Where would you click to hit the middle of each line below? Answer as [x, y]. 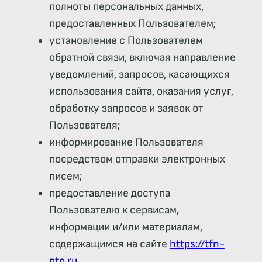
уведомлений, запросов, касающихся [139, 74]
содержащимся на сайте [109, 244]
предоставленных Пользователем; [132, 23]
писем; [65, 176]
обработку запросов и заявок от [126, 108]
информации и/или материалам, [125, 227]
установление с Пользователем [126, 40]
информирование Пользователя [126, 142]
